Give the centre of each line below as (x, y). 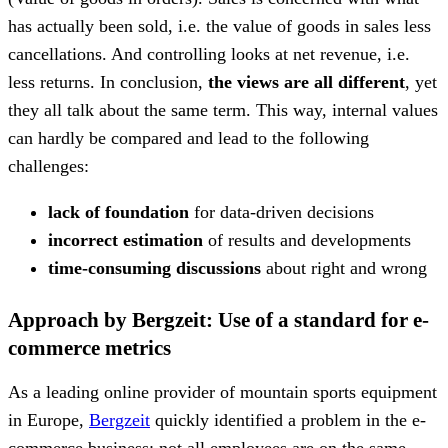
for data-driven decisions (284, 211)
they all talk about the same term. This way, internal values (223, 109)
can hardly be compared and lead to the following (188, 137)
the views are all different (306, 81)
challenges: (48, 165)
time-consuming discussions (154, 267)
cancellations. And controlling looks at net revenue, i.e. (209, 53)
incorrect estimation (125, 239)
